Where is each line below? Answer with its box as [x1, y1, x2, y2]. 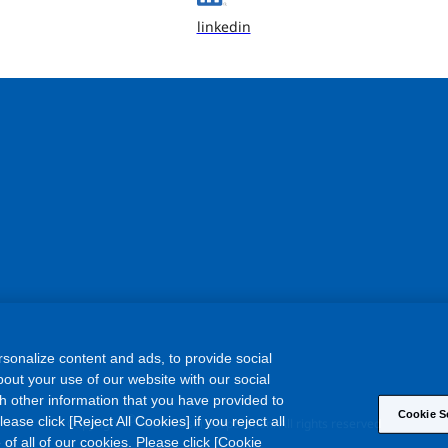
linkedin [196, 17, 251, 36]
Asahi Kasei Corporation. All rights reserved [135, 415, 381, 432]
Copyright [67, 415, 125, 432]
